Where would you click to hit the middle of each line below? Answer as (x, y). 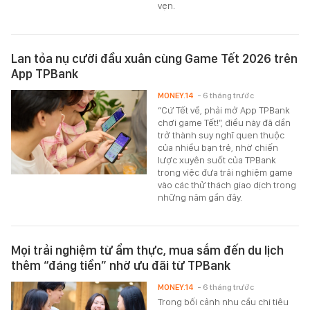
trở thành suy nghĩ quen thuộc (221, 135)
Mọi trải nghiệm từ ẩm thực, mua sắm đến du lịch (147, 250)
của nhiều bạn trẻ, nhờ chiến (218, 148)
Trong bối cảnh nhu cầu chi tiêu (224, 302)
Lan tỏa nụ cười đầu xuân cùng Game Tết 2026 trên (154, 59)
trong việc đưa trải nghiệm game (226, 173)
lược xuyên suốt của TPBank (217, 160)
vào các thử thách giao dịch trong (227, 185)
